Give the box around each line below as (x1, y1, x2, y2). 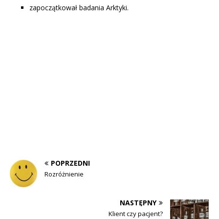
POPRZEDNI (51, 158, 90, 168)
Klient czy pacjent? (109, 209, 163, 218)
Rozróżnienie (44, 169, 84, 178)
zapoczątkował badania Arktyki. (29, 2, 129, 12)
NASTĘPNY (120, 197, 156, 207)
